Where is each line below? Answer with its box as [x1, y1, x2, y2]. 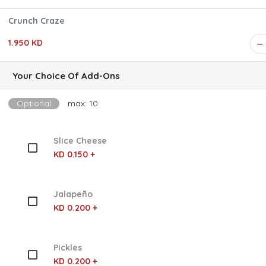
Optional [17, 98, 51, 109]
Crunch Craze [8, 15, 65, 26]
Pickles [53, 242, 82, 254]
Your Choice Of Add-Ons [12, 70, 120, 81]
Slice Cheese [53, 135, 107, 147]
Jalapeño [53, 189, 93, 200]
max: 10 [68, 98, 98, 109]
